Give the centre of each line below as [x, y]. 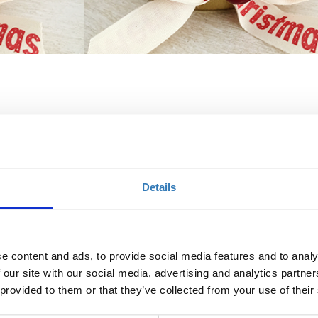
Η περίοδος [248, 174]
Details [159, 187]
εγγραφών [246, 189]
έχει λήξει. [246, 204]
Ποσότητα [266, 146]
